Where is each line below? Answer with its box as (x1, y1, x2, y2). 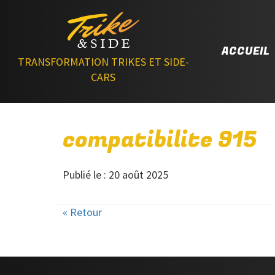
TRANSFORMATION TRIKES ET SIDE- (17, 55, 189, 69)
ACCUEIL (222, 43, 269, 60)
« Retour (63, 205, 102, 219)
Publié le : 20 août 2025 (63, 168, 168, 182)
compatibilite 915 (63, 123, 257, 156)
